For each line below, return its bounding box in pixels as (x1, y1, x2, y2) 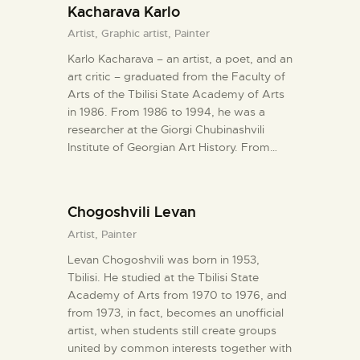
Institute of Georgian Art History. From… (67, 140, 277, 155)
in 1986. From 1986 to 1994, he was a (67, 104, 265, 120)
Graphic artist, (101, 27, 174, 41)
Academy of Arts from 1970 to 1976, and (67, 287, 287, 302)
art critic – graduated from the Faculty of (67, 69, 285, 84)
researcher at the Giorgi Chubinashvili (67, 122, 264, 137)
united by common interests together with (67, 340, 292, 355)
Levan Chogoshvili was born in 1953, (67, 252, 260, 267)
